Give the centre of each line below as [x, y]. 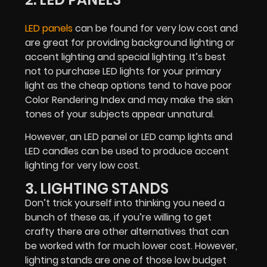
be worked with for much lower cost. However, [131, 246]
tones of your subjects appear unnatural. [120, 114]
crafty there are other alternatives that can [127, 231]
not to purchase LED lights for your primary [123, 71]
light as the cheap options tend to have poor [128, 85]
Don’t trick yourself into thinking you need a [125, 203]
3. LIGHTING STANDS [97, 188]
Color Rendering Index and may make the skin [129, 100]
